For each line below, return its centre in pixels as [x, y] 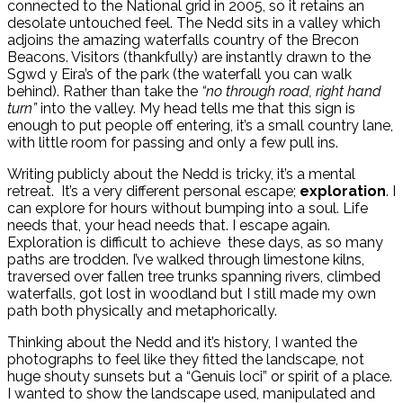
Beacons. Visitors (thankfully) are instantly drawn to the [189, 57]
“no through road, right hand [291, 91]
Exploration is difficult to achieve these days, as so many [195, 242]
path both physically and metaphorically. [142, 310]
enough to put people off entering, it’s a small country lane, [200, 125]
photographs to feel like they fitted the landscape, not [186, 359]
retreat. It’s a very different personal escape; [153, 191]
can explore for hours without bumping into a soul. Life [188, 208]
